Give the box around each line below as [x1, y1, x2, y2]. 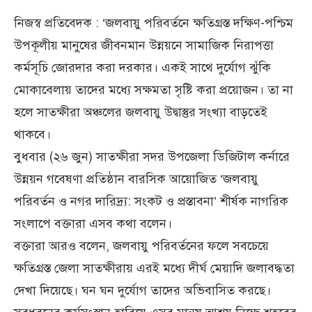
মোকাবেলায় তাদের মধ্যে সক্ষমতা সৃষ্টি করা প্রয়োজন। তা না [14, 81, 293, 97]
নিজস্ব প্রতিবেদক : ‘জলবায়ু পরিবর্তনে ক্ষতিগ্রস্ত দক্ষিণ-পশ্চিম [14, 15, 293, 31]
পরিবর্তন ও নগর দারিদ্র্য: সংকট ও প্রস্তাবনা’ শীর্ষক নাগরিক [14, 193, 288, 209]
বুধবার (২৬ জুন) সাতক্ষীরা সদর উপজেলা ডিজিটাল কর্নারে [14, 148, 290, 164]
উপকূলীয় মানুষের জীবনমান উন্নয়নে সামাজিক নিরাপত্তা [14, 37, 274, 53]
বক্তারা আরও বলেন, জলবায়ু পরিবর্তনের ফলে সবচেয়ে [14, 237, 269, 253]
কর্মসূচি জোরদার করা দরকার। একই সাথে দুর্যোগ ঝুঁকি [14, 59, 271, 75]
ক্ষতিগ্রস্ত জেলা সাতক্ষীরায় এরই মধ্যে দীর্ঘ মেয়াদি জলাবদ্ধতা [14, 260, 295, 276]
